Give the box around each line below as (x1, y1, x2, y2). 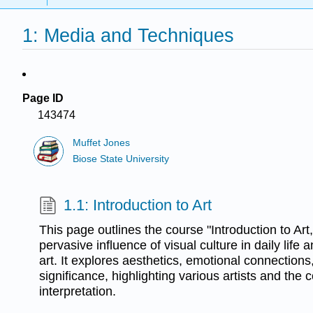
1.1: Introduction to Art (64, 196, 212, 214)
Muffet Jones (73, 138, 131, 149)
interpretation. (39, 284, 116, 298)
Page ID (22, 92, 64, 104)
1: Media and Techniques (22, 24, 234, 47)
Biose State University (73, 153, 170, 164)
